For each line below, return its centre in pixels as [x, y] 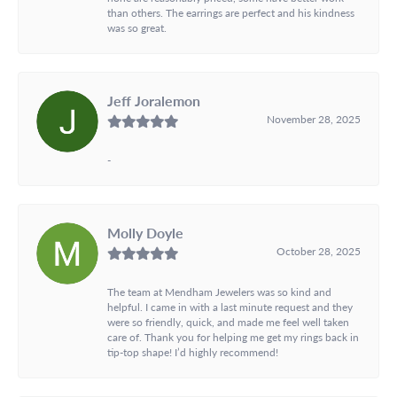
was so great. [137, 27]
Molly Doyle [145, 232]
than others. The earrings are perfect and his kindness [231, 12]
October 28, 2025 [319, 250]
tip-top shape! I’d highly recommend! [193, 351]
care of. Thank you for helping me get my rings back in [233, 336]
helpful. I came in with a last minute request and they [230, 306]
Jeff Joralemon [154, 100]
